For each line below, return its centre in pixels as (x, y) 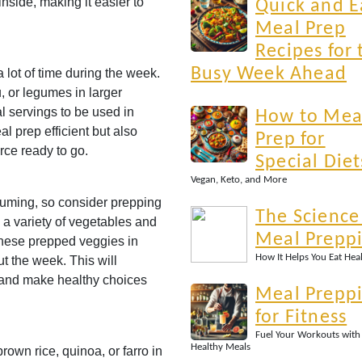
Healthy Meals (221, 347)
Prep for (290, 140)
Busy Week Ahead (269, 74)
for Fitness (301, 318)
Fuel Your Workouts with (308, 335)
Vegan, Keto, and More (239, 180)
